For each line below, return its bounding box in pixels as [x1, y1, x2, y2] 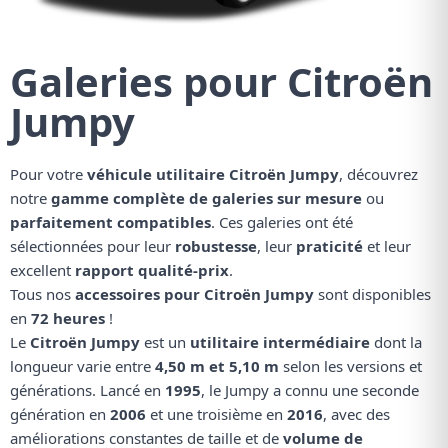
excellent [10, 260, 75, 281]
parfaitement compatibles [10, 212, 211, 233]
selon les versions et [279, 356, 422, 377]
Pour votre [10, 164, 87, 185]
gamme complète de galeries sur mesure [51, 188, 362, 209]
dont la [370, 332, 422, 353]
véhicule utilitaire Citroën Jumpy [87, 164, 339, 185]
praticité [296, 236, 363, 257]
